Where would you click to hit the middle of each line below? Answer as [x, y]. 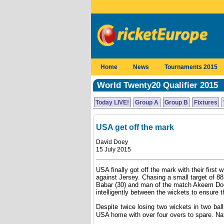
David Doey [112, 142]
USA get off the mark [135, 127]
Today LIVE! [112, 102]
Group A [147, 102]
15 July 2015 [113, 149]
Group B [176, 102]
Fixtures [205, 102]
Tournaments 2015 [191, 67]
